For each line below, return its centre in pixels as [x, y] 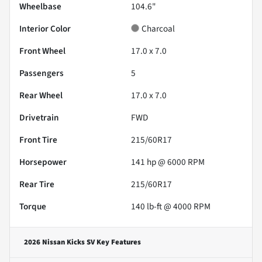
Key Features [118, 242]
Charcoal [158, 28]
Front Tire [38, 139]
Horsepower [43, 162]
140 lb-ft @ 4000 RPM [171, 206]
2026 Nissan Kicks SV [59, 242]
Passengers [42, 73]
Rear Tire [37, 184]
